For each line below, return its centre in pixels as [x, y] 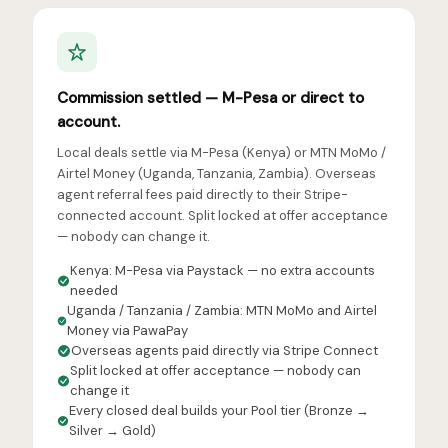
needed [93, 290]
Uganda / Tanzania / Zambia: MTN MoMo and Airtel [222, 310]
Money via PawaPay [128, 330]
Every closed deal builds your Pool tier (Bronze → [218, 410]
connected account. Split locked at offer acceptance [222, 215]
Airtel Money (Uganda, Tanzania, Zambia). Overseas [216, 173]
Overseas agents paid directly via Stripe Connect [224, 350]
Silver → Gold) [112, 430]
